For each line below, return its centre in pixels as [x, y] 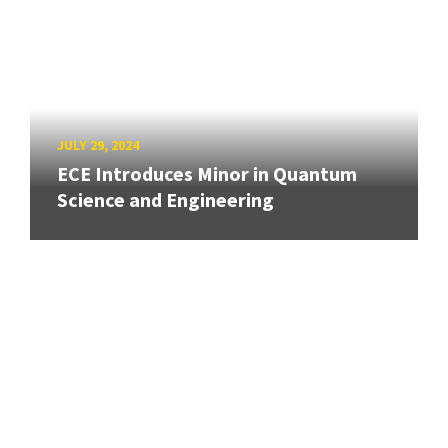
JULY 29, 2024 [98, 144]
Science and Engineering [165, 200]
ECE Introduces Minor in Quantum [207, 174]
